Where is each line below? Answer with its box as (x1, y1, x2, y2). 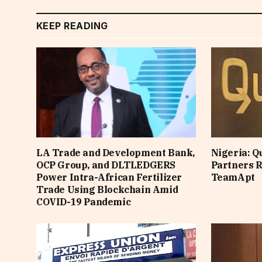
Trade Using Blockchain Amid (36, 183, 178, 195)
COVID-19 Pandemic (36, 195, 131, 208)
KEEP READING (36, 20, 108, 32)
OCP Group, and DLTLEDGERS (36, 158, 176, 171)
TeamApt (211, 171, 255, 183)
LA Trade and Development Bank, (36, 146, 195, 158)
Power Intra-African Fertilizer (36, 171, 182, 183)
